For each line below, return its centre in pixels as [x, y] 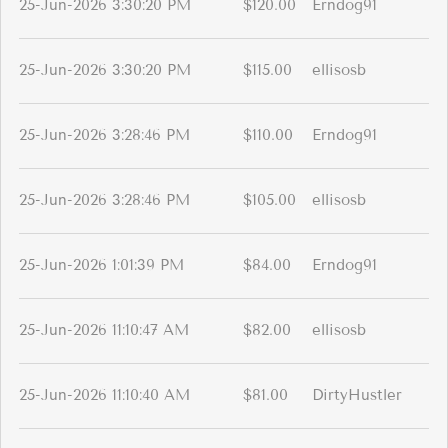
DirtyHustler [357, 395]
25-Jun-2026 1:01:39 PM [101, 265]
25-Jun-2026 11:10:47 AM [104, 330]
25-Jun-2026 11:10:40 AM [104, 395]
